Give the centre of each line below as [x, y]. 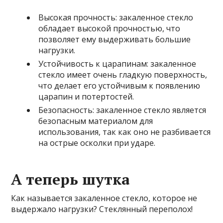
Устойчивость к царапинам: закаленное [117, 64]
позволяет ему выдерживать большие [115, 39]
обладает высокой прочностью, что [110, 28]
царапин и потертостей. [86, 97]
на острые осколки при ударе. [97, 143]
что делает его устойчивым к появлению [119, 86]
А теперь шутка [71, 179]
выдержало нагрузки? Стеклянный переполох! [102, 209]
